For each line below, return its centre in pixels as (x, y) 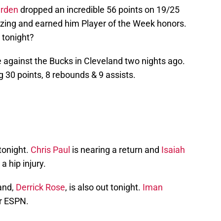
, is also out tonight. (104, 187)
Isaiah (173, 150)
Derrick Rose (40, 187)
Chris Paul (50, 150)
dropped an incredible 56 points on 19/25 (99, 10)
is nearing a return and (116, 150)
